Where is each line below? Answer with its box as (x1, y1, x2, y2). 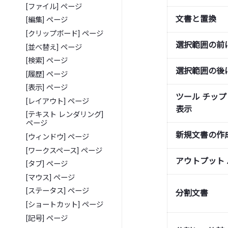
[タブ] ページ (26, 160, 68, 169)
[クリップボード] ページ (26, 29, 104, 38)
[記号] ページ (26, 214, 68, 223)
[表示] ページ (26, 83, 68, 93)
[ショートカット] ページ (26, 201, 104, 210)
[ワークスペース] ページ (26, 146, 103, 155)
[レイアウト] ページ (26, 97, 90, 106)
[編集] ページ (26, 16, 68, 25)
